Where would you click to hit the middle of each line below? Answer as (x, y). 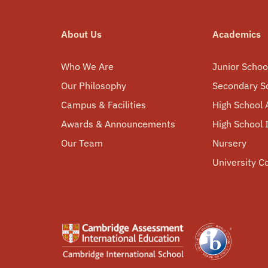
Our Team (82, 143)
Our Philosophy (94, 86)
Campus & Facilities (103, 105)
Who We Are (87, 66)
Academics (237, 34)
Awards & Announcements (118, 124)
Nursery (230, 143)
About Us (81, 34)
